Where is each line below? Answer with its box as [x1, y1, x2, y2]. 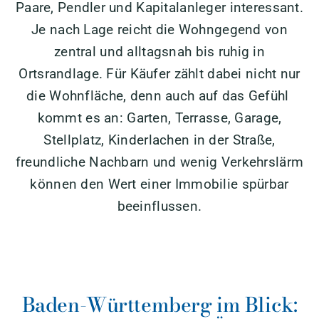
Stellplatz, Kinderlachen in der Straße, [43, 131, 276, 148]
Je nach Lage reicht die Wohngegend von [31, 21, 288, 38]
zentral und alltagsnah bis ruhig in [54, 43, 265, 60]
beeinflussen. [117, 197, 202, 214]
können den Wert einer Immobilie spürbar [30, 175, 289, 192]
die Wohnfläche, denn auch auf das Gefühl [26, 87, 293, 104]
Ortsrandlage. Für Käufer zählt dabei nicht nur [19, 65, 300, 82]
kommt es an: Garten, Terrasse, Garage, [37, 109, 282, 126]
